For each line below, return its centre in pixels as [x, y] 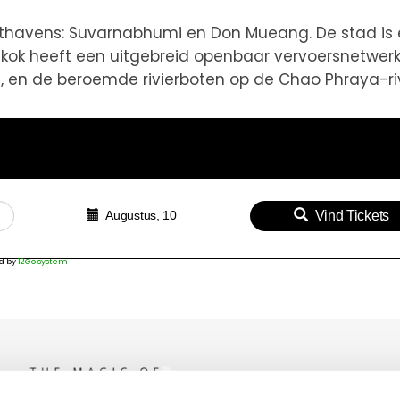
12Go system [42, 261]
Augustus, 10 [141, 215]
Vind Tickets [352, 215]
